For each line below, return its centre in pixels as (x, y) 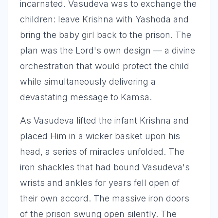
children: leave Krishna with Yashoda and (104, 19)
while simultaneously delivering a (88, 82)
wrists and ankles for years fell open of (100, 183)
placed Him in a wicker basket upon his (100, 136)
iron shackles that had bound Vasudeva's (105, 167)
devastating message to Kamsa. (86, 97)
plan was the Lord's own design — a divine (108, 50)
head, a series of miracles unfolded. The (102, 152)
